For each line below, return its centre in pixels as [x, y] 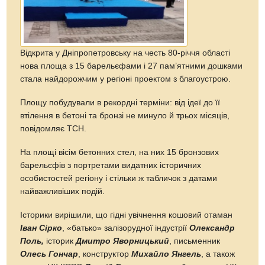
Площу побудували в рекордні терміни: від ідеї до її [120, 102]
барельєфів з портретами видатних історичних [111, 165]
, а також [218, 254]
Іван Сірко [41, 228]
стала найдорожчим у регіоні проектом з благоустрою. [126, 79]
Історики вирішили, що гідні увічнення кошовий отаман [127, 215]
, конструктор [105, 254]
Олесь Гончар [49, 254]
